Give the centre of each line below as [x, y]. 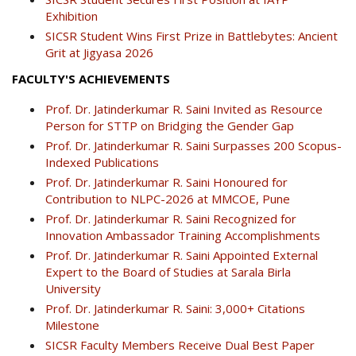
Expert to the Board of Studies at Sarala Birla [168, 272]
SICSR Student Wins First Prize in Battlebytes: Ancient [192, 36]
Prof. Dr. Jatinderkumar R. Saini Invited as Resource [184, 109]
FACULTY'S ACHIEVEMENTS [91, 79]
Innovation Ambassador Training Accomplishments [183, 236]
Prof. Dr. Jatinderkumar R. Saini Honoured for [166, 182]
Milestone [72, 325]
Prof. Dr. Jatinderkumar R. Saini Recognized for [171, 219]
